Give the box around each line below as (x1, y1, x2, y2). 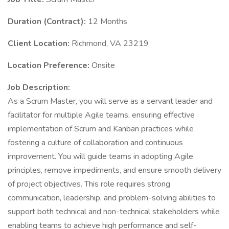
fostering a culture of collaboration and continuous (8, 137, 183, 148)
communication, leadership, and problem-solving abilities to (8, 192, 216, 203)
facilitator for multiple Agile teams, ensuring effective (8, 109, 195, 121)
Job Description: (8, 82, 70, 93)
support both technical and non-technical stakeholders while (8, 206, 220, 217)
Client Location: (8, 38, 72, 49)
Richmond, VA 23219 (72, 38, 149, 49)
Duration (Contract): (8, 16, 88, 27)
